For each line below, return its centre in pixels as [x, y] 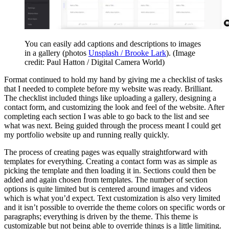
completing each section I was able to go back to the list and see [107, 117]
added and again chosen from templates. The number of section [106, 180]
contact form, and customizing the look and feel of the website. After [114, 107]
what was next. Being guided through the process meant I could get [112, 126]
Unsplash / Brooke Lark [127, 53]
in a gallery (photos [56, 53]
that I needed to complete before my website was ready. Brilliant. [108, 89]
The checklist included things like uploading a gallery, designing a [110, 98]
